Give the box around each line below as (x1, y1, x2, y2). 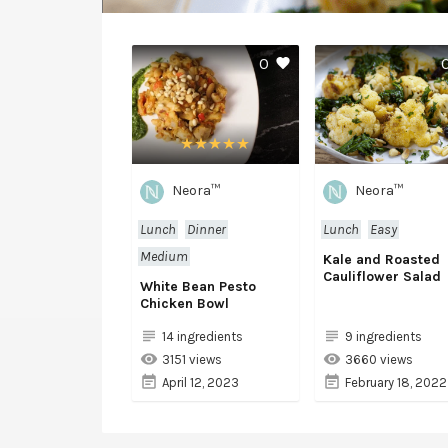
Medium (140, 248, 188, 266)
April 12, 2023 (162, 374, 239, 390)
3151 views (162, 351, 222, 367)
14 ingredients (162, 329, 243, 345)
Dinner (187, 221, 226, 239)
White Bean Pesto (140, 278, 256, 296)
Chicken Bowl (140, 295, 229, 313)
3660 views (344, 351, 413, 367)
